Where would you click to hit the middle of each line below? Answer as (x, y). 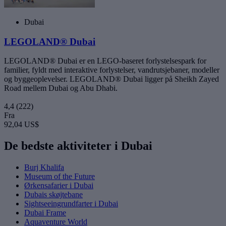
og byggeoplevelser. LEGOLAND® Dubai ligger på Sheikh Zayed (111, 79)
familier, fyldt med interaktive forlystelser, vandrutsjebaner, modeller (112, 70)
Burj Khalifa (44, 167)
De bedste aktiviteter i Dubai (78, 146)
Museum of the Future (60, 177)
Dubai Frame (45, 213)
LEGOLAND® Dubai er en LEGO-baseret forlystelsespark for (105, 61)
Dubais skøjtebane (53, 195)
